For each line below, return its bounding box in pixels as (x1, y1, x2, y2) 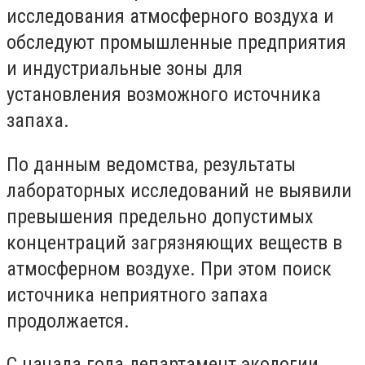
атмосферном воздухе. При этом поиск (7, 257, 332, 280)
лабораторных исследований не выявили (7, 178, 352, 202)
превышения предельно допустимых (7, 204, 314, 228)
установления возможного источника (7, 83, 321, 107)
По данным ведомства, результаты (7, 152, 296, 176)
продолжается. (7, 309, 130, 332)
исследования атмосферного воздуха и (7, 5, 334, 29)
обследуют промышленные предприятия (7, 31, 346, 55)
